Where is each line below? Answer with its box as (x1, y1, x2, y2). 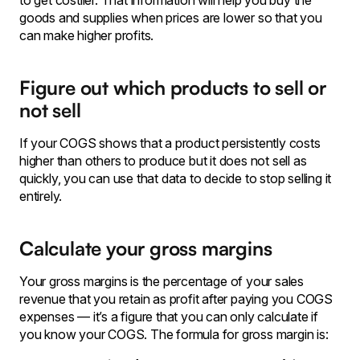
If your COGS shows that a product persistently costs (19, 135, 321, 151)
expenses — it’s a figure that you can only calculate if (19, 309, 318, 325)
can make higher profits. (19, 27, 154, 43)
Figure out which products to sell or (19, 76, 326, 100)
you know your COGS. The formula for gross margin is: (19, 326, 329, 342)
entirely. (19, 188, 63, 204)
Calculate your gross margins (19, 236, 272, 260)
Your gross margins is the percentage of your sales (19, 273, 304, 289)
